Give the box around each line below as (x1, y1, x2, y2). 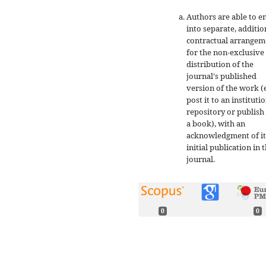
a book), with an (186, 118, 245, 129)
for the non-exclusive (186, 46, 264, 58)
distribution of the (186, 58, 254, 69)
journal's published (186, 70, 256, 81)
